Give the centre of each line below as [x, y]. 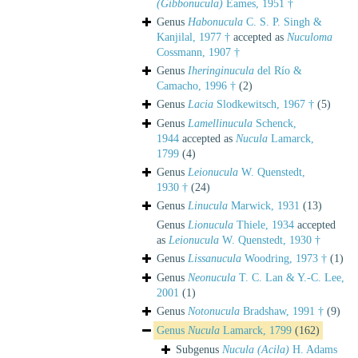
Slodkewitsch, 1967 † [264, 104]
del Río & [278, 70]
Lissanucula [215, 258]
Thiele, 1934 [264, 225]
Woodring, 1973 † [284, 258]
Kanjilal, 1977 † [193, 37]
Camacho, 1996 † [196, 86]
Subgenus [199, 349]
